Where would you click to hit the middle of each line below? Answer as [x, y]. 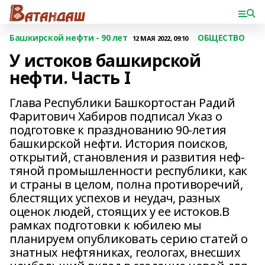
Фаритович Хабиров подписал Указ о [116, 116]
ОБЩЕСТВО [221, 38]
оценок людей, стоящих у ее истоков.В [119, 211]
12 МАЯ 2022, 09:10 [160, 38]
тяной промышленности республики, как [128, 171]
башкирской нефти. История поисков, [119, 143]
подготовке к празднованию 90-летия [118, 130]
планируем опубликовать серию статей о [129, 239]
